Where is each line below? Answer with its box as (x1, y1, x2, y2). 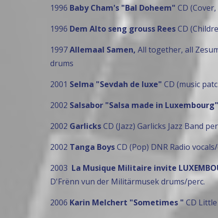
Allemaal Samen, (69, 44, 136, 55)
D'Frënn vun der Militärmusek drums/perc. (50, 176, 205, 187)
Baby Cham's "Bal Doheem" (69, 2, 176, 14)
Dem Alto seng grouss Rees (69, 23, 178, 35)
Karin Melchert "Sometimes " (69, 197, 184, 208)
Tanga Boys (69, 142, 115, 153)
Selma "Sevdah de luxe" (69, 79, 162, 90)
